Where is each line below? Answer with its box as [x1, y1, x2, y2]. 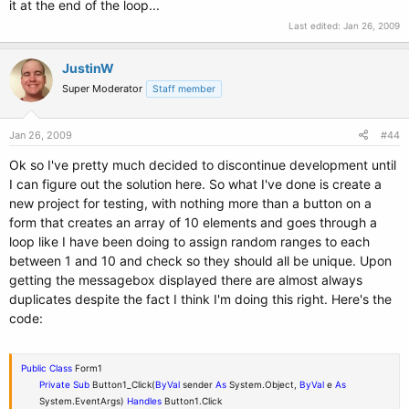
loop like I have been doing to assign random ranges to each [9, 234, 370, 249]
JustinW [62, 60, 114, 76]
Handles [127, 395, 162, 406]
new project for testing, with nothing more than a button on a [9, 195, 372, 211]
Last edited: [288, 20, 343, 31]
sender [180, 379, 215, 390]
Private [39, 379, 73, 390]
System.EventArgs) [39, 395, 127, 406]
